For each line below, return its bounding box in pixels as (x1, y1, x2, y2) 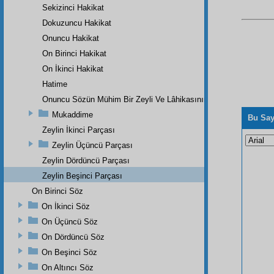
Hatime (42, 79, 67, 89)
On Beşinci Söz (42, 247, 97, 257)
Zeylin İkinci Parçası (42, 125, 115, 135)
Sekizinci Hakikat (42, 2, 104, 12)
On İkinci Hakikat (42, 64, 103, 73)
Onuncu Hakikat (42, 33, 99, 43)
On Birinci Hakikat (42, 48, 106, 58)
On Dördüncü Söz (42, 232, 105, 242)
